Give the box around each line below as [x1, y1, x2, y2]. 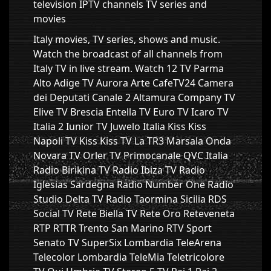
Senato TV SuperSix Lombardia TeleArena [33, 236, 221, 249]
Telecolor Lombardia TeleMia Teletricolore [33, 250, 224, 264]
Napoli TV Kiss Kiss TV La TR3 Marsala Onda [33, 134, 231, 148]
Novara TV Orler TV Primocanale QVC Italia [33, 149, 228, 162]
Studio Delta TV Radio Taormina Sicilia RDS [33, 192, 227, 206]
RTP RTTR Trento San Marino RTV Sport [33, 221, 212, 235]
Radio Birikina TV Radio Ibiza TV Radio [33, 163, 205, 177]
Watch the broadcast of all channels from [33, 47, 223, 60]
